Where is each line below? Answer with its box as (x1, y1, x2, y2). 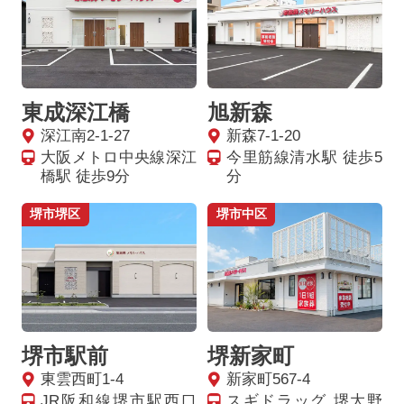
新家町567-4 (226, 371, 311, 389)
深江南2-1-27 (41, 127, 131, 145)
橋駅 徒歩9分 (40, 167, 130, 185)
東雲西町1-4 (41, 371, 124, 389)
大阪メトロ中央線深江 (40, 148, 197, 166)
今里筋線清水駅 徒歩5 (225, 148, 383, 166)
